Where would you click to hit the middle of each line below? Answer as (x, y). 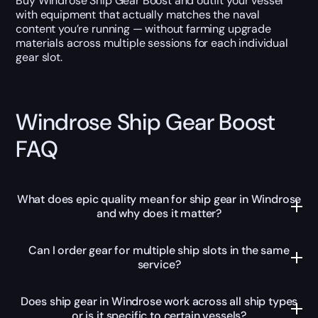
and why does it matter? (159, 214)
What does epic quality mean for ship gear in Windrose (159, 199)
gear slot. (39, 57)
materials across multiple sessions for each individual (152, 43)
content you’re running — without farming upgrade (143, 28)
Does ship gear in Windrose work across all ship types (159, 302)
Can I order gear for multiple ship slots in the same (159, 251)
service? (159, 265)
